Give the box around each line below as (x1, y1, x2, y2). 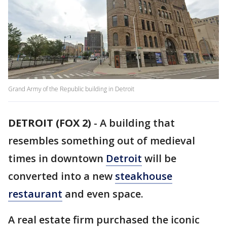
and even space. (62, 187, 146, 201)
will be (142, 152, 176, 166)
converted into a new (8, 169, 115, 183)
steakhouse (115, 169, 172, 183)
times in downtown (8, 152, 106, 166)
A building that (100, 116, 175, 130)
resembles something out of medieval (8, 134, 195, 148)
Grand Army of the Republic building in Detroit (8, 85, 134, 94)
